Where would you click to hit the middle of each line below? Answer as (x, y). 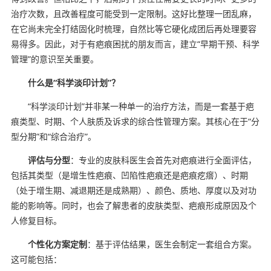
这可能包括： (36, 260)
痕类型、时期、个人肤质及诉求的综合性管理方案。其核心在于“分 (135, 122)
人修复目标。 (36, 221)
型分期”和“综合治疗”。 (53, 137)
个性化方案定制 (57, 244)
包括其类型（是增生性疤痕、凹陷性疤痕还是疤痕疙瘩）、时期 (129, 175)
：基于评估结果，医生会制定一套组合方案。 (171, 244)
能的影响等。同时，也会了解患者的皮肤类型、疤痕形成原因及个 (133, 206)
